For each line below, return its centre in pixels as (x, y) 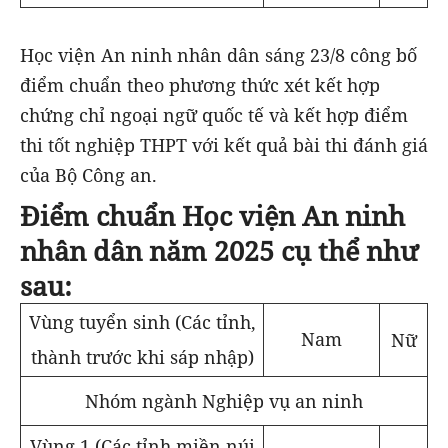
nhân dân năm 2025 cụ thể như (219, 250)
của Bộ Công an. (88, 174)
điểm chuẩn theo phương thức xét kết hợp (200, 84)
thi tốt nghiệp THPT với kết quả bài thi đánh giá (224, 144)
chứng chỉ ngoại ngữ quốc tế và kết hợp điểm (214, 114)
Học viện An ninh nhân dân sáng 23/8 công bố (218, 54)
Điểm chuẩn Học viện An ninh (212, 215)
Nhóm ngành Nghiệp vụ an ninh (224, 400)
